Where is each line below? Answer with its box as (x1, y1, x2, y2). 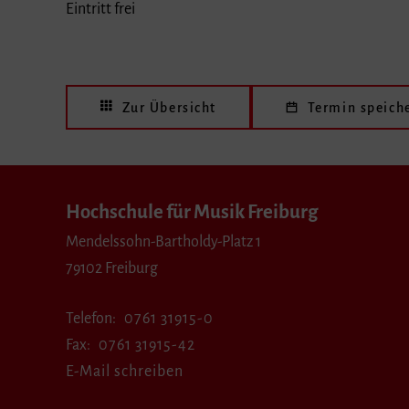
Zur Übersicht (121, 100, 217, 115)
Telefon (66, 310, 112, 328)
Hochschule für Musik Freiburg (66, 201, 318, 223)
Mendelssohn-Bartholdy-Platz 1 (66, 233, 261, 250)
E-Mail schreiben (66, 363, 184, 381)
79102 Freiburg (66, 259, 158, 277)
